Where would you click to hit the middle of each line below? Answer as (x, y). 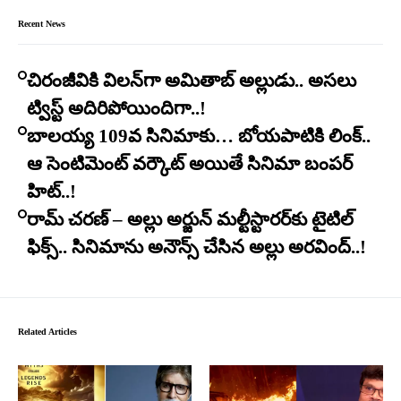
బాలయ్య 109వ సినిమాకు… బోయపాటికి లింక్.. (199, 137)
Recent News (42, 24)
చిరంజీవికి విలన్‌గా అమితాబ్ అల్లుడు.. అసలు (192, 81)
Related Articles (47, 332)
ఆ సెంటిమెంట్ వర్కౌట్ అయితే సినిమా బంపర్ (190, 164)
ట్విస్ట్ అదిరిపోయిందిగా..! (116, 109)
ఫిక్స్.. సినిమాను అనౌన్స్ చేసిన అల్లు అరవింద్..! (196, 247)
